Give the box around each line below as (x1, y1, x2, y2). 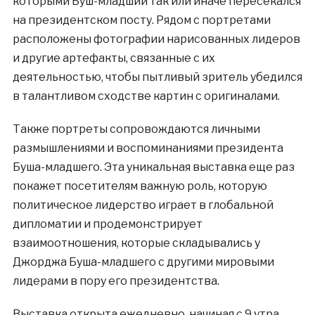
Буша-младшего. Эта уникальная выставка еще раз (12, 160, 295, 174)
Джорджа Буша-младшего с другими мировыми (12, 255, 274, 269)
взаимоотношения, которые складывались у (12, 236, 260, 250)
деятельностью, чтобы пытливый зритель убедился (12, 70, 302, 84)
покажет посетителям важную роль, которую (12, 179, 267, 193)
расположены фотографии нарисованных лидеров (12, 32, 300, 46)
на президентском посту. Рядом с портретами (12, 13, 271, 27)
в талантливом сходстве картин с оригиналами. (12, 89, 280, 103)
